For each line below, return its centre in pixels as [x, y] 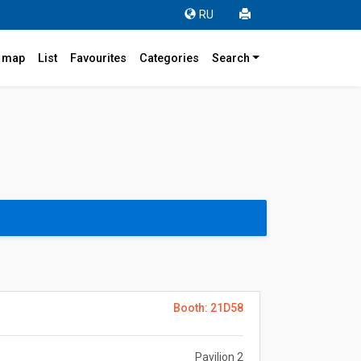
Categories [169, 58]
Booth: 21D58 [208, 308]
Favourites [98, 58]
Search [230, 58]
